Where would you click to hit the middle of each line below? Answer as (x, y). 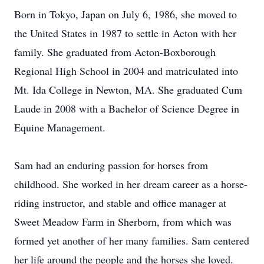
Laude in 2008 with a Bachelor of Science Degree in (127, 108)
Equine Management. (60, 127)
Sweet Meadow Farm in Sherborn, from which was (123, 222)
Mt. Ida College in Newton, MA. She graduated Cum (128, 90)
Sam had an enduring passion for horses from (111, 165)
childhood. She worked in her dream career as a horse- (131, 184)
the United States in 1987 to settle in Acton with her (125, 33)
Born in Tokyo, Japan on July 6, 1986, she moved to (126, 14)
